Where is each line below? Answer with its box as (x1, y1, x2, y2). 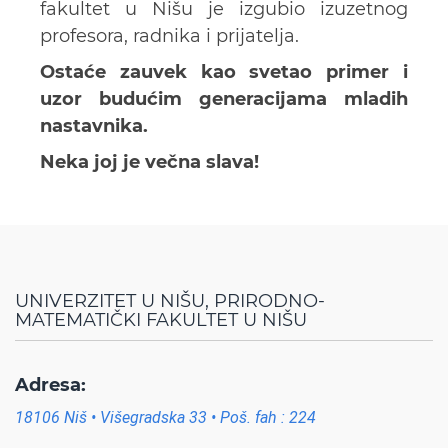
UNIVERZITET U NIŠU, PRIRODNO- (15, 290, 325, 313)
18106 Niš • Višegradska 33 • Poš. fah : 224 (15, 408, 316, 428)
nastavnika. (40, 115, 148, 138)
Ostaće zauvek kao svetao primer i (40, 61, 408, 84)
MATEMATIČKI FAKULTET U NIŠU (15, 309, 307, 332)
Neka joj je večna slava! (40, 151, 259, 174)
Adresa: (15, 374, 86, 397)
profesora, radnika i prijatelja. (40, 25, 299, 48)
